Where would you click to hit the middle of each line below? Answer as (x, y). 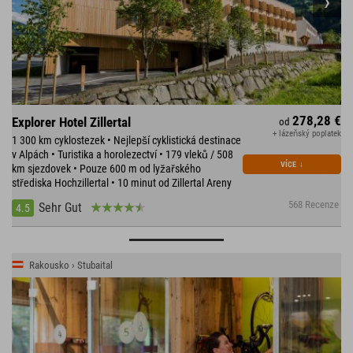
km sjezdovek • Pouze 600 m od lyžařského (106, 169)
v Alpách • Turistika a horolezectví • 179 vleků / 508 (123, 155)
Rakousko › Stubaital (71, 266)
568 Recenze (314, 205)
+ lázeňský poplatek (307, 134)
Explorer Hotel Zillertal (71, 123)
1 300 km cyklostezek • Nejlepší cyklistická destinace (126, 141)
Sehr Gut (60, 208)
